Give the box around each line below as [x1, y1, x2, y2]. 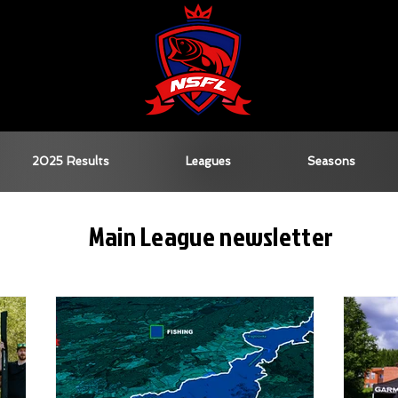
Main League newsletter [88, 218, 334, 255]
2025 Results [32, 155, 109, 168]
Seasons [306, 155, 355, 168]
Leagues [186, 155, 231, 168]
